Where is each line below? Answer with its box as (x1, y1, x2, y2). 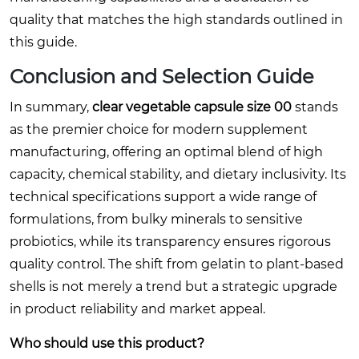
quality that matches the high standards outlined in (10, 11, 343, 27)
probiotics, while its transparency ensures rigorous (10, 233, 331, 249)
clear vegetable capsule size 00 (92, 99, 292, 115)
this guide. (10, 34, 77, 50)
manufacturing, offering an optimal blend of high (10, 143, 323, 159)
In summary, (10, 99, 92, 115)
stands (292, 99, 338, 115)
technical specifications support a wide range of (10, 188, 317, 204)
